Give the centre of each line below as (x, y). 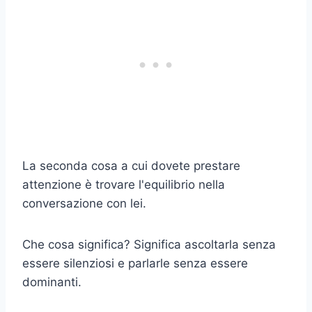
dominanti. (52, 282)
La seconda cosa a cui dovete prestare (131, 165)
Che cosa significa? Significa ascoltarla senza (149, 244)
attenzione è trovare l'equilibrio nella (124, 184)
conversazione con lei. (84, 203)
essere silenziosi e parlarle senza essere (135, 263)
